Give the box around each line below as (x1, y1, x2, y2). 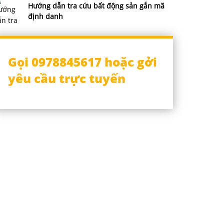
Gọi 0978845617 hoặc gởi (8, 53, 157, 70)
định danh (28, 11, 63, 21)
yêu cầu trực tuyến (8, 70, 125, 87)
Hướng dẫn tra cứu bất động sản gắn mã (28, 1, 164, 11)
